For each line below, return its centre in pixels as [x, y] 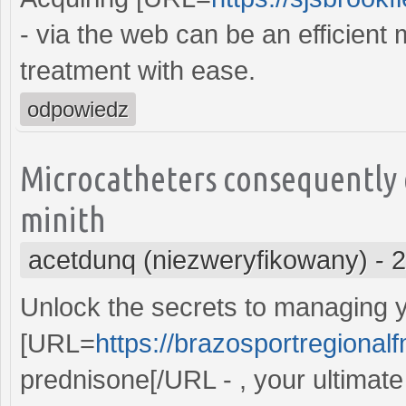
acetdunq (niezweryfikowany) [198, 260]
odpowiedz [78, 109]
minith [63, 218]
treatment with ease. [138, 70]
